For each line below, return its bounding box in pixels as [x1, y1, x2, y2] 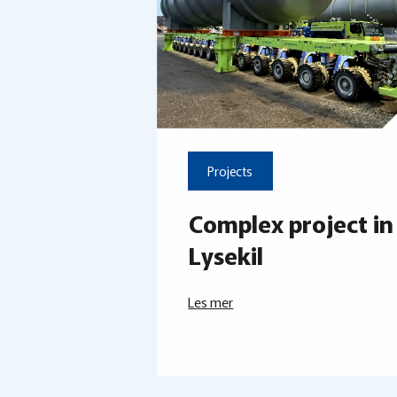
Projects [207, 162, 253, 181]
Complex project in [189, 205, 394, 240]
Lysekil [189, 237, 264, 272]
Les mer [188, 292, 234, 311]
